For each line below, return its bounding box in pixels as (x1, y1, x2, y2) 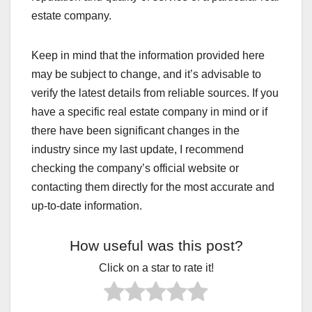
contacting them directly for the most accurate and (31, 181, 274, 194)
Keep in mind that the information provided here (31, 49, 265, 62)
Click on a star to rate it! (98, 262, 214, 274)
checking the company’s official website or (31, 162, 239, 175)
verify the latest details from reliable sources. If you (31, 87, 279, 100)
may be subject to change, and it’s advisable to (31, 68, 261, 81)
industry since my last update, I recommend (31, 143, 244, 156)
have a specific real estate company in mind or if (31, 106, 267, 118)
